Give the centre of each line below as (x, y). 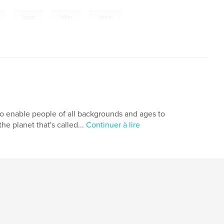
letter (66, 17)
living (29, 17)
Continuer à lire (113, 125)
